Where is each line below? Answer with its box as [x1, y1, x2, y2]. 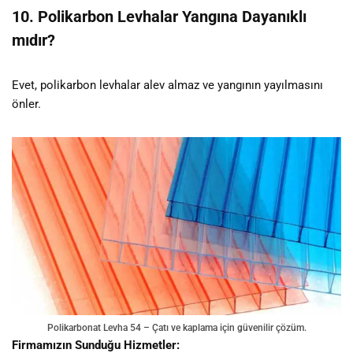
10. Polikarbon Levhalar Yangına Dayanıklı [12, 6, 307, 26]
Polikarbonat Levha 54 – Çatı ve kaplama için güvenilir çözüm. [46, 321, 307, 333]
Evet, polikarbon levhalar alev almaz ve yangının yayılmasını [12, 77, 323, 92]
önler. [12, 96, 41, 111]
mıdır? [12, 30, 55, 50]
